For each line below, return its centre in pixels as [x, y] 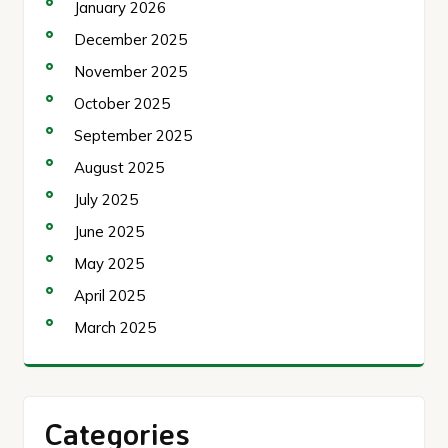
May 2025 [109, 263]
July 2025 [106, 199]
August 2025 [119, 167]
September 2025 [133, 135]
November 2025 [130, 71]
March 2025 [115, 327]
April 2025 [109, 295]
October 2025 [122, 103]
